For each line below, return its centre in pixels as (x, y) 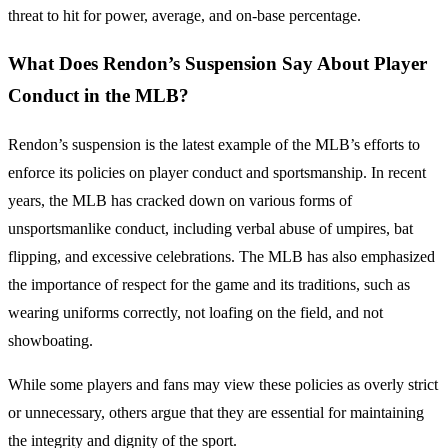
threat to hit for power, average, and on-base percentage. (184, 15)
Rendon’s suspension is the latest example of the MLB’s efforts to (214, 145)
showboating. (50, 341)
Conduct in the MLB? (98, 96)
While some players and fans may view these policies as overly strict (223, 385)
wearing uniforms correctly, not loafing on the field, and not (195, 313)
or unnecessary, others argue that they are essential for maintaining (216, 413)
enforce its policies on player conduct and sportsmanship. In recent (217, 173)
